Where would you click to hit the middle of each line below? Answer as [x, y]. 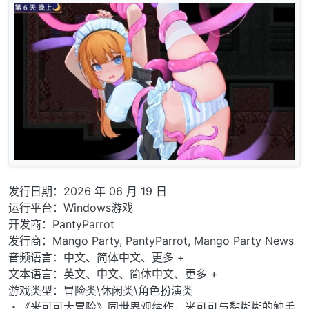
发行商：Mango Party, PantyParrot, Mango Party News [151, 240]
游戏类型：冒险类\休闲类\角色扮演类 [101, 290]
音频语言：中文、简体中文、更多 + [97, 257]
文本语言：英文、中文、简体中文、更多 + [113, 273]
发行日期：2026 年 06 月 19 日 [88, 191]
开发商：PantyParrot [61, 224]
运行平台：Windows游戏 [71, 207]
